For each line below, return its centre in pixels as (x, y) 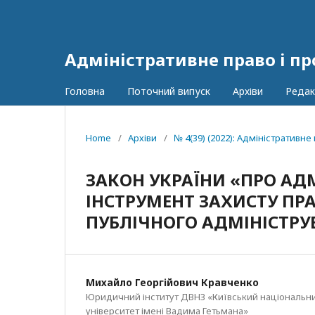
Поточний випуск (169, 91)
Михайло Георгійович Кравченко (172, 282)
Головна (85, 91)
